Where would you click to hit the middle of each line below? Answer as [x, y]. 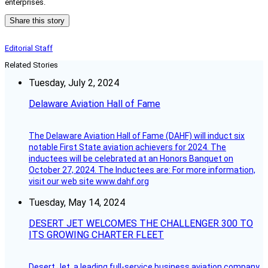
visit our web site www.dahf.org [89, 182]
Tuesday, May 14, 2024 [77, 203]
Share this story [37, 21]
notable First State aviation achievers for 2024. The [127, 147]
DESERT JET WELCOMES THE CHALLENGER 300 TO [141, 224]
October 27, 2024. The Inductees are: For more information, [142, 170]
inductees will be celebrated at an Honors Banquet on [131, 159]
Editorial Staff [29, 48]
